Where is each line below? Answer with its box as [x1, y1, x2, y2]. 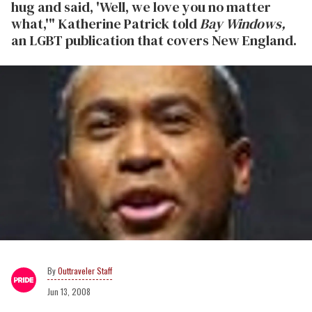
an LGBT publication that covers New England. [11, 31, 297, 50]
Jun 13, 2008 [47, 285, 91, 297]
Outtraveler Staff [58, 264, 112, 276]
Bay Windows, [200, 14, 286, 33]
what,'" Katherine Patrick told [11, 14, 200, 33]
